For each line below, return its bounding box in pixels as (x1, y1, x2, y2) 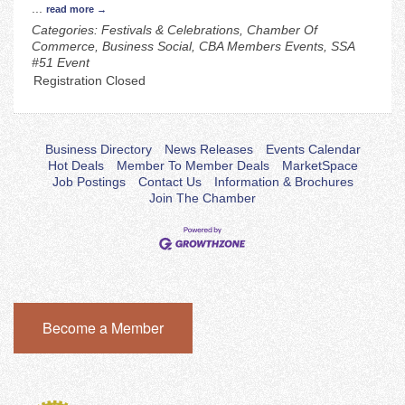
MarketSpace (281, 158, 358, 174)
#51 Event (32, 55, 89, 71)
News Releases (164, 142, 253, 157)
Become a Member (42, 317, 164, 339)
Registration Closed (33, 73, 146, 89)
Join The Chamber (149, 191, 256, 206)
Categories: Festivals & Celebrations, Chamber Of (32, 23, 317, 38)
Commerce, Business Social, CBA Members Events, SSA (32, 39, 354, 54)
